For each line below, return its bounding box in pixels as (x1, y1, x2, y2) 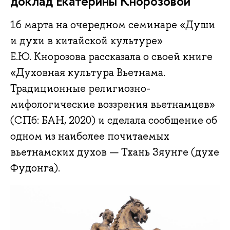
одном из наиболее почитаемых (10, 129, 169, 143)
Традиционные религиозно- (10, 82, 150, 95)
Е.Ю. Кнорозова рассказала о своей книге (10, 50, 213, 64)
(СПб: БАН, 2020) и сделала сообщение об (10, 113, 217, 127)
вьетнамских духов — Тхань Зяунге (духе (10, 145, 219, 159)
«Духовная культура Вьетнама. (10, 66, 165, 80)
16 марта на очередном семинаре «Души (10, 18, 215, 32)
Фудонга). (10, 161, 60, 175)
